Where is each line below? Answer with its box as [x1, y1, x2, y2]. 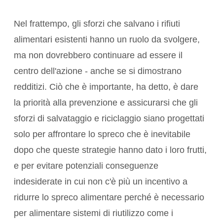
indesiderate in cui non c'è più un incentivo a [14, 177, 187, 187]
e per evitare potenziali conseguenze [14, 161, 158, 171]
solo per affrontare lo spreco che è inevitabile [14, 129, 190, 140]
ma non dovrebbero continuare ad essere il [14, 50, 183, 61]
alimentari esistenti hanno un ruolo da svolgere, [14, 35, 200, 45]
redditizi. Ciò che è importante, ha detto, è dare [14, 82, 198, 92]
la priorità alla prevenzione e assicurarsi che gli [14, 98, 198, 108]
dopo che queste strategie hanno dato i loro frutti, [14, 145, 207, 155]
